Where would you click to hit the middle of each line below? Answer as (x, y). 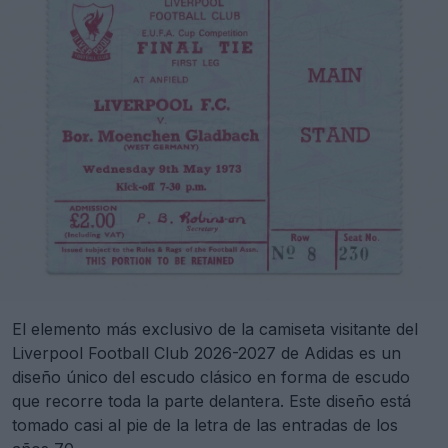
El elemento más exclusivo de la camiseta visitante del (215, 329)
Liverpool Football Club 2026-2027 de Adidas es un (206, 353)
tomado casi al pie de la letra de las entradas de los (205, 425)
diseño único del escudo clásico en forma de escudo (211, 377)
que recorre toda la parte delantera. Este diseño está (211, 401)
